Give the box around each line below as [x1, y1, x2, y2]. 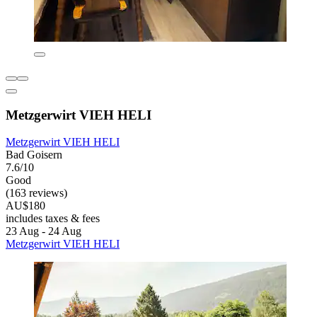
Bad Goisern [6, 149, 62, 161]
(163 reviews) [6, 187, 67, 200]
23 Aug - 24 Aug [6, 225, 81, 238]
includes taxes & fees [6, 212, 100, 225]
